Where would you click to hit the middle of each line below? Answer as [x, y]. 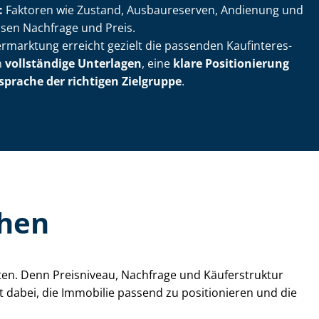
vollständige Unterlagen [73, 64]
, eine [157, 64]
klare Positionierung [231, 64]
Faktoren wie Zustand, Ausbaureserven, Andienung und [153, 10]
